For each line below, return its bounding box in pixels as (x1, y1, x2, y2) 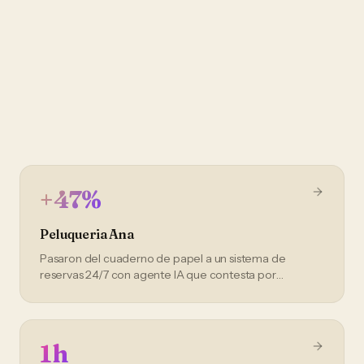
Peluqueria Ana (40, 226, 134, 242)
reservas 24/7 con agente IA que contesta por (40, 267, 276, 282)
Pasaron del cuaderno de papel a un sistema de (40, 251, 286, 266)
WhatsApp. (40, 284, 97, 298)
